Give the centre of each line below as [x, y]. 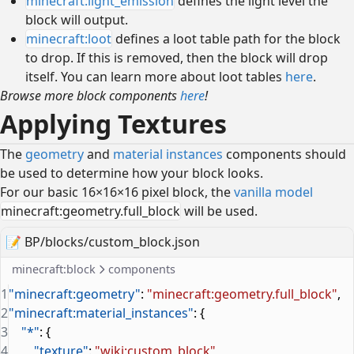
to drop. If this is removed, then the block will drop [177, 57]
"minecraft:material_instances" [101, 313]
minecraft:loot [69, 38]
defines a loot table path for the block [226, 38]
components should [284, 154]
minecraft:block [54, 269]
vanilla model [273, 192]
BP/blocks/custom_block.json [113, 242]
